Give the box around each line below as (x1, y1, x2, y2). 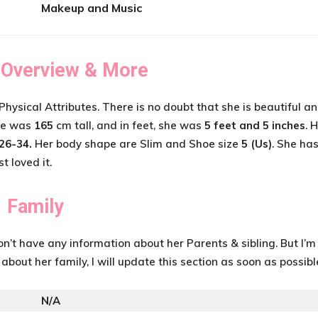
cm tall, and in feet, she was (56, 119, 204, 132)
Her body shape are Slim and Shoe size (32, 137, 238, 150)
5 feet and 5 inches (204, 119, 305, 132)
